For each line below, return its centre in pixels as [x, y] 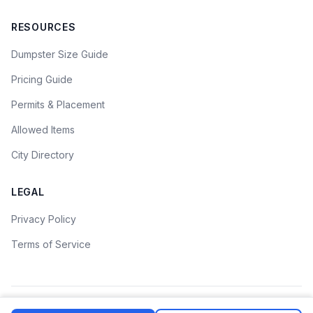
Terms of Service [51, 244]
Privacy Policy [44, 219]
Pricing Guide [42, 79]
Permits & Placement [58, 104]
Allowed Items [43, 130]
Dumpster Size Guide [60, 54]
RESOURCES [44, 27]
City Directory [43, 155]
